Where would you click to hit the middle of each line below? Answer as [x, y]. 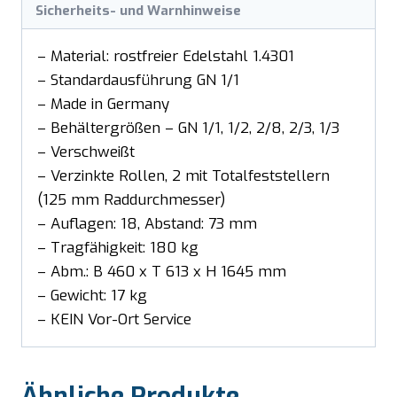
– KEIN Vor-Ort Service [114, 319]
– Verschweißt [86, 152]
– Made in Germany [103, 104]
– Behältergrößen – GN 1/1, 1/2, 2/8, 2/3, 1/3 [188, 128]
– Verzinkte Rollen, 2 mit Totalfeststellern [183, 175]
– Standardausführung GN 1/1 [138, 80]
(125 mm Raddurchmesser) [131, 199]
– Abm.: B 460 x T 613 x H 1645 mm [162, 271]
